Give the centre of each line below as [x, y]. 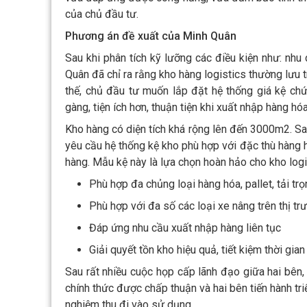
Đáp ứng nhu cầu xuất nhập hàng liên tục [185, 228]
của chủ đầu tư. [102, 14]
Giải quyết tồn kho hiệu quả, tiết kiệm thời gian [197, 250]
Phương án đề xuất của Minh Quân [151, 36]
